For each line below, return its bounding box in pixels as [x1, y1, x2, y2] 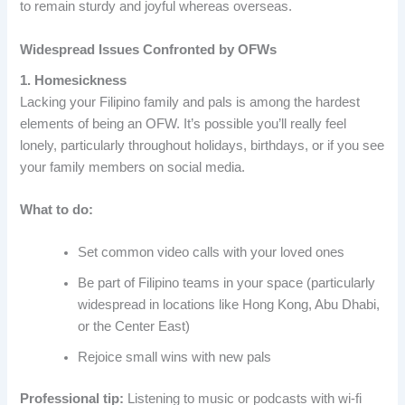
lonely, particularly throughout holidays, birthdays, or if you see [20, 137, 385, 153]
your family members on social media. [20, 159, 246, 174]
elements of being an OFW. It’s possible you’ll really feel [20, 116, 347, 131]
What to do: [20, 202, 94, 218]
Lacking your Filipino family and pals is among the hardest [20, 94, 361, 109]
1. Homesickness [20, 72, 127, 88]
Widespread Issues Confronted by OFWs [20, 42, 278, 57]
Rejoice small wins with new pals [78, 350, 272, 365]
